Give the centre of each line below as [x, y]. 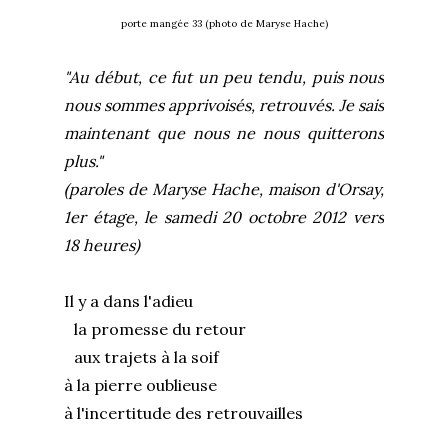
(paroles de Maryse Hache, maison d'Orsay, [224, 188]
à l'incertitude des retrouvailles [183, 412]
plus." [88, 160]
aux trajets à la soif [146, 356]
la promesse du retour [155, 328]
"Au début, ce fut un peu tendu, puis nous [224, 76]
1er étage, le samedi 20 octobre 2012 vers [224, 216]
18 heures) [102, 244]
